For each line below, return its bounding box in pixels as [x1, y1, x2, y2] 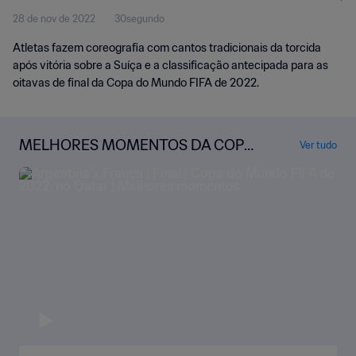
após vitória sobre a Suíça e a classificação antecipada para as [13, 58, 328, 72]
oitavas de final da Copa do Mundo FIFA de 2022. [13, 75, 259, 90]
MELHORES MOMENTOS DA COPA [19, 136, 253, 154]
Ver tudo [300, 138, 337, 151]
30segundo [114, 13, 164, 25]
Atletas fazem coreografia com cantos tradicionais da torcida [13, 41, 321, 55]
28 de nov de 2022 [13, 13, 95, 25]
